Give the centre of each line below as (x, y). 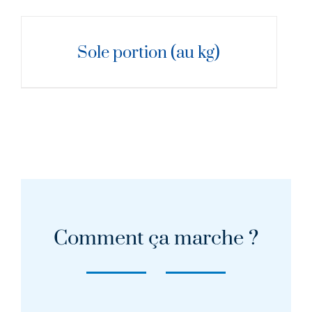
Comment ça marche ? (156, 238)
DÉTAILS (44, 25)
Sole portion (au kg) (149, 53)
